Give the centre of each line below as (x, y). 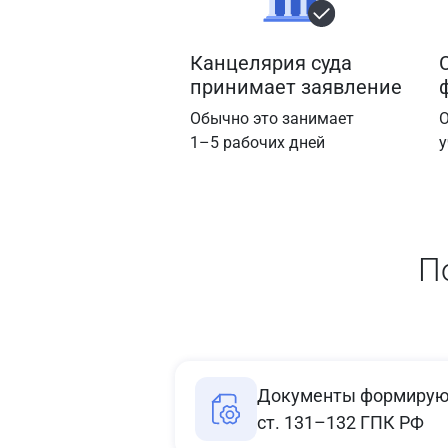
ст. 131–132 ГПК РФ (340, 422)
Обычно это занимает (272, 118)
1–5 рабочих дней (257, 142)
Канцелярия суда (271, 63)
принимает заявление (296, 87)
